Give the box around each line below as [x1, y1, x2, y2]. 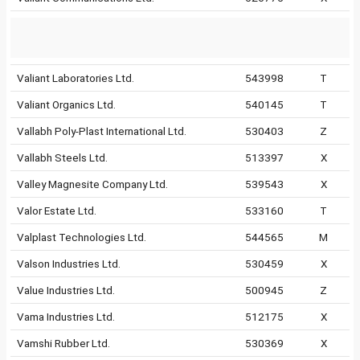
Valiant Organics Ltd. [17, 98, 116, 111]
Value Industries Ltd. [17, 284, 115, 297]
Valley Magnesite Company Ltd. [17, 178, 168, 190]
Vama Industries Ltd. [17, 310, 115, 323]
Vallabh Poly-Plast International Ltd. [17, 125, 186, 137]
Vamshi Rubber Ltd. [17, 337, 110, 350]
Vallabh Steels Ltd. [17, 151, 108, 164]
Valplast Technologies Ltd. [17, 231, 146, 243]
